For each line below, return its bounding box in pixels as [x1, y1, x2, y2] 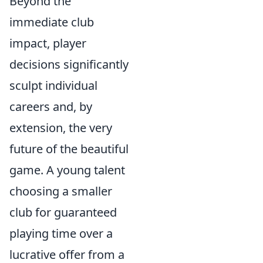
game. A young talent [9, 162, 125, 178]
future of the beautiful [9, 141, 129, 157]
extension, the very [9, 120, 112, 136]
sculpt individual [9, 77, 97, 93]
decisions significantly [9, 56, 129, 72]
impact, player [9, 35, 86, 51]
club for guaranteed [9, 204, 117, 220]
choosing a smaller [9, 183, 112, 199]
